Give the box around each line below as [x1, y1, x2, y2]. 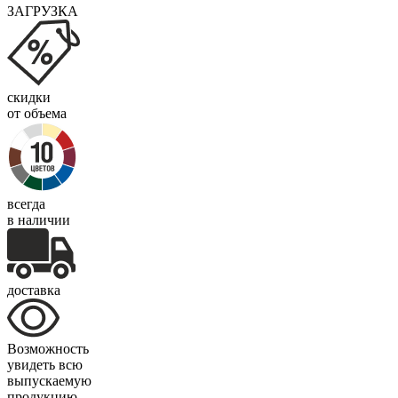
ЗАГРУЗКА [7, 3, 78, 19]
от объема [7, 105, 67, 121]
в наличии [7, 211, 70, 227]
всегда [7, 195, 45, 211]
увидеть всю [7, 356, 83, 372]
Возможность [7, 340, 89, 356]
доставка [7, 282, 60, 298]
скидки [7, 89, 51, 105]
